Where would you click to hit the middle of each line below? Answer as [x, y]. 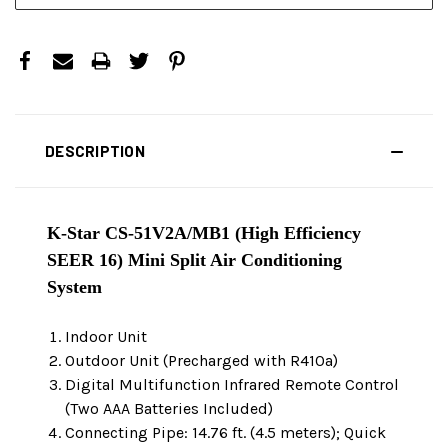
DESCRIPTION [95, 151]
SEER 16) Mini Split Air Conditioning [194, 260]
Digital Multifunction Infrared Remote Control [232, 385]
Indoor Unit [106, 337]
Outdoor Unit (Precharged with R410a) [202, 361]
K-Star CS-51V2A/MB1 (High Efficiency [204, 233]
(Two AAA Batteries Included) [169, 409]
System [74, 287]
